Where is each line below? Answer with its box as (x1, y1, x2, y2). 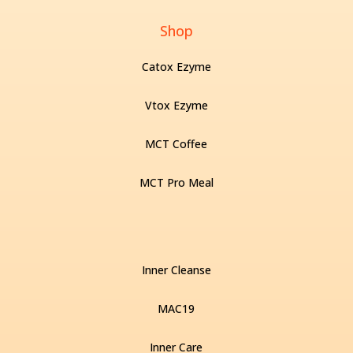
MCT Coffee (145, 136, 208, 151)
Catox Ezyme (141, 59, 211, 74)
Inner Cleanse (141, 262, 211, 277)
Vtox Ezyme (144, 98, 208, 113)
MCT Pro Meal (139, 175, 214, 190)
